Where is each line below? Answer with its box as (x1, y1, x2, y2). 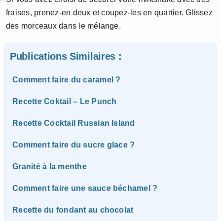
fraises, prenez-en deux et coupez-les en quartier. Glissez (6, 8, 213, 17)
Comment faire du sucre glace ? (12, 140, 135, 149)
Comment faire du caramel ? (12, 75, 121, 84)
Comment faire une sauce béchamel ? (12, 184, 158, 192)
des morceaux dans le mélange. (6, 21, 121, 30)
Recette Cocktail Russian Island (12, 118, 135, 127)
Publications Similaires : (10, 50, 122, 62)
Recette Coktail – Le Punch (12, 97, 117, 106)
